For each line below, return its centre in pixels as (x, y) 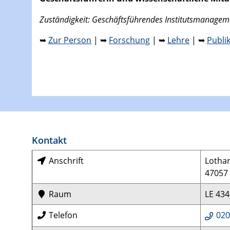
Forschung (129, 40)
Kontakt (49, 140)
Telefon (62, 215)
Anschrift (65, 161)
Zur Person (70, 40)
